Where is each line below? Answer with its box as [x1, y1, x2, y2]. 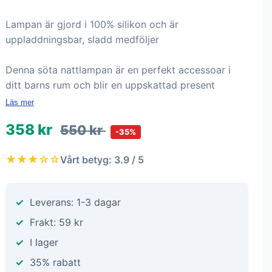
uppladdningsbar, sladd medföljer [5, 33, 159, 46]
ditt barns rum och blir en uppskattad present [5, 79, 215, 91]
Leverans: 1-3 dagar [30, 196, 121, 208]
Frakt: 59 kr [30, 216, 83, 228]
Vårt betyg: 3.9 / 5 [60, 153, 144, 166]
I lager [30, 236, 58, 248]
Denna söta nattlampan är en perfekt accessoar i [5, 64, 231, 76]
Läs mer [5, 98, 34, 107]
